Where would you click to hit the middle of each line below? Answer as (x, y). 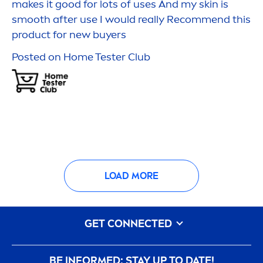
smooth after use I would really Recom (107, 20)
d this (237, 20)
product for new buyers (69, 35)
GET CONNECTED (129, 224)
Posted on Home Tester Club (81, 57)
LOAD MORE (131, 176)
